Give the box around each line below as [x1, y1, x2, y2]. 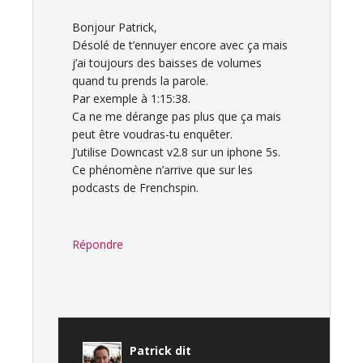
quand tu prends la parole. [72, 73, 208, 88]
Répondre [72, 237, 123, 252]
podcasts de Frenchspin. [72, 180, 199, 195]
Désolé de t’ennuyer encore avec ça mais [72, 37, 288, 53]
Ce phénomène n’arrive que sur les [72, 162, 253, 177]
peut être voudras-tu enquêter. [72, 126, 233, 142]
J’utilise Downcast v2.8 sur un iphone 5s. [72, 144, 280, 160]
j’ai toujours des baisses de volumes [72, 55, 262, 70]
